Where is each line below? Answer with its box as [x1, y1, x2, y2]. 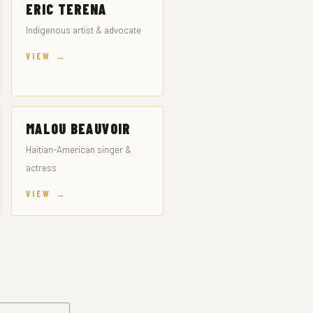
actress [25, 161, 57, 173]
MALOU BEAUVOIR [25, 120, 131, 137]
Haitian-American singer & [25, 143, 131, 155]
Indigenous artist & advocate [25, 24, 141, 36]
